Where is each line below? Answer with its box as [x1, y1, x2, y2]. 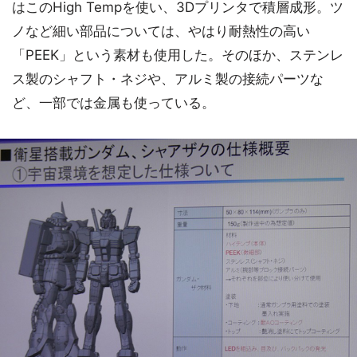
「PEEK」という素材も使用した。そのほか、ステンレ [12, 47, 343, 64]
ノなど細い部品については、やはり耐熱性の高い [12, 23, 310, 40]
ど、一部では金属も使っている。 [12, 95, 215, 112]
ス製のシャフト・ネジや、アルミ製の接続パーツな [12, 71, 324, 88]
